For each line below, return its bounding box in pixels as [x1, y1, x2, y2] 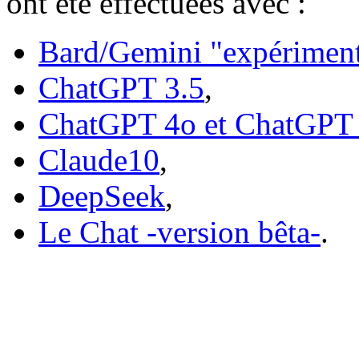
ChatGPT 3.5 [38, 71, 204, 105]
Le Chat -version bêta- [38, 215, 321, 249]
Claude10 [38, 143, 159, 177]
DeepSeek [38, 179, 165, 213]
